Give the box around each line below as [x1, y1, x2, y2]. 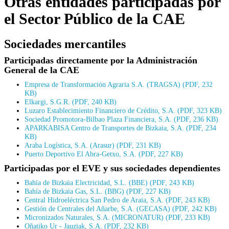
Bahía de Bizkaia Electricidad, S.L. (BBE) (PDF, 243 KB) [25, 178, 194, 187]
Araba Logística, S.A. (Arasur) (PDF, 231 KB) [25, 141, 161, 149]
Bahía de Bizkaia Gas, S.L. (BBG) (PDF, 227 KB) [25, 187, 171, 195]
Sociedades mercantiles [4, 37, 126, 51]
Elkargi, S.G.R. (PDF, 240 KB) [25, 97, 117, 106]
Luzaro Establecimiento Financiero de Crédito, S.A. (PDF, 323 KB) [25, 106, 222, 114]
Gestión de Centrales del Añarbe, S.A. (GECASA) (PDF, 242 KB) [25, 204, 217, 213]
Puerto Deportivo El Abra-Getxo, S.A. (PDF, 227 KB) [25, 149, 183, 158]
